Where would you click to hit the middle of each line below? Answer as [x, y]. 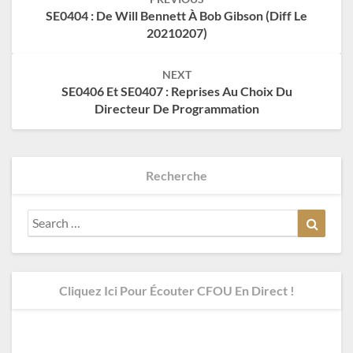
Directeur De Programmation [176, 108]
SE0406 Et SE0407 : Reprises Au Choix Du [176, 91]
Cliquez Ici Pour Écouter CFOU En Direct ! [176, 290]
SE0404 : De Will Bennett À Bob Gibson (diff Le [176, 15]
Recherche [176, 175]
